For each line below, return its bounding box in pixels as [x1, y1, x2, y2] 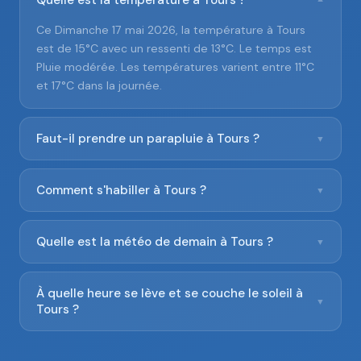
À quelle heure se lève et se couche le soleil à [36, 285, 303, 301]
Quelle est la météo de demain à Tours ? [36, 234, 273, 250]
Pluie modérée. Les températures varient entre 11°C [36, 60, 314, 74]
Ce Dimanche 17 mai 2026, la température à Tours [36, 23, 305, 37]
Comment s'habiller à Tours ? [36, 182, 206, 198]
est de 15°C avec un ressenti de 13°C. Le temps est [36, 41, 312, 56]
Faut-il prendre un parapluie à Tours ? [36, 131, 259, 147]
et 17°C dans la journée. [36, 78, 162, 93]
